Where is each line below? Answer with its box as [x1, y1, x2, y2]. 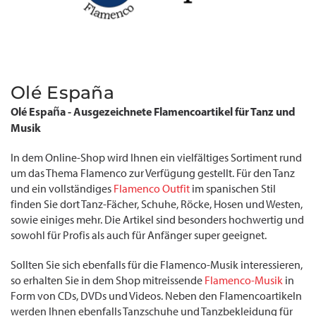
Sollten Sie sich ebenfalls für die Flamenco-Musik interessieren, [11, 258, 303, 272]
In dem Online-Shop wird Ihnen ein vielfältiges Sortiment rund [11, 151, 302, 164]
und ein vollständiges [11, 182, 114, 195]
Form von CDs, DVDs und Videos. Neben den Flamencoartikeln [11, 289, 302, 303]
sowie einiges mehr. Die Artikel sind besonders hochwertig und [11, 213, 304, 226]
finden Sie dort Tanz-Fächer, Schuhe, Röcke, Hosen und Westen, [11, 197, 303, 211]
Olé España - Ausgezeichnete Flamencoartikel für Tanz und [11, 104, 296, 119]
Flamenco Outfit [114, 182, 190, 195]
